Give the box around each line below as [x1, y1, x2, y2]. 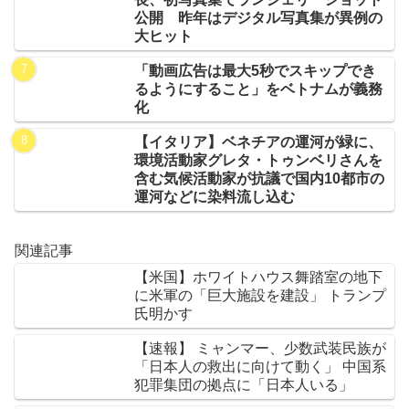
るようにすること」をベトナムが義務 [134, 80, 383, 97]
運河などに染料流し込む [134, 188, 296, 204]
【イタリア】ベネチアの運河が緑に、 [134, 133, 383, 150]
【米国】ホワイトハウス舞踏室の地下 [134, 269, 383, 286]
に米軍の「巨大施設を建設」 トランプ [134, 288, 386, 304]
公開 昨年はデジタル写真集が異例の [134, 9, 383, 26]
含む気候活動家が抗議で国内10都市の [134, 170, 385, 186]
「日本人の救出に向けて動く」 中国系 [134, 359, 386, 375]
